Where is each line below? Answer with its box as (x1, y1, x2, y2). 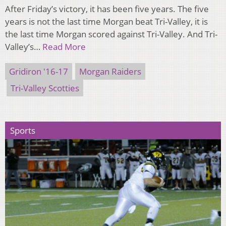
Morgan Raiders (79, 65, 141, 77)
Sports (10, 124, 35, 136)
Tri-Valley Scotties (11, 82, 79, 94)
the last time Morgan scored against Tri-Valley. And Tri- (5, 28, 217, 40)
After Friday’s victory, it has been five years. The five (5, 3, 209, 15)
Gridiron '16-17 (9, 65, 68, 77)
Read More (42, 40, 86, 52)
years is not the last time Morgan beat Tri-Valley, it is (5, 15, 208, 27)
